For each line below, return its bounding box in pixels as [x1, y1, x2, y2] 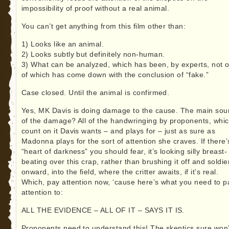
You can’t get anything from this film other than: [21, 22, 186, 31]
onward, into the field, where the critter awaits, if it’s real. [21, 168, 219, 176]
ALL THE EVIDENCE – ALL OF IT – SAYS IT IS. [21, 207, 185, 215]
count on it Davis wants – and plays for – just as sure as [21, 127, 216, 135]
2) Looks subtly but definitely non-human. [21, 51, 165, 59]
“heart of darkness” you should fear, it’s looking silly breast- [21, 148, 227, 156]
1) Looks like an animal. [21, 40, 104, 49]
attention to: [21, 189, 63, 197]
